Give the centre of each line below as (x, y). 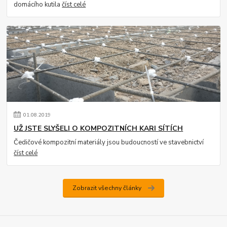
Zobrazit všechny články (107, 188)
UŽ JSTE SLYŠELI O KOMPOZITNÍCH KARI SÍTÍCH (99, 129)
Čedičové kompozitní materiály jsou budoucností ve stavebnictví (109, 142)
